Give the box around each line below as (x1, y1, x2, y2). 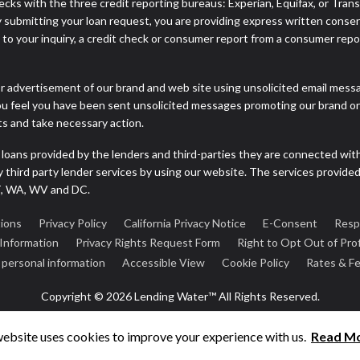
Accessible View (122, 255, 205, 269)
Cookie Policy (222, 255, 289, 269)
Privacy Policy (39, 215, 107, 230)
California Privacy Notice (124, 215, 246, 230)
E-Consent (263, 215, 317, 230)
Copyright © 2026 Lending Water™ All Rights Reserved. (40, 289, 320, 304)
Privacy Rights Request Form (75, 235, 220, 250)
